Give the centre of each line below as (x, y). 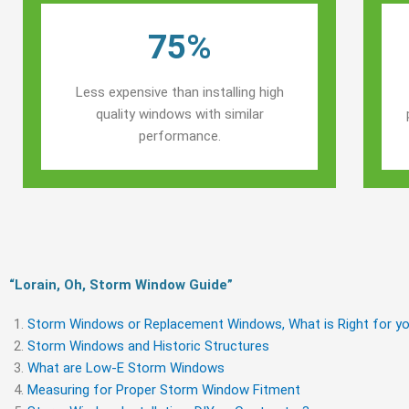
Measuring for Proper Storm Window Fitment (164, 390)
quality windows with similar (179, 114)
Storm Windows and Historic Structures (148, 346)
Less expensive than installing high (179, 92)
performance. (179, 136)
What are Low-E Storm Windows (126, 368)
